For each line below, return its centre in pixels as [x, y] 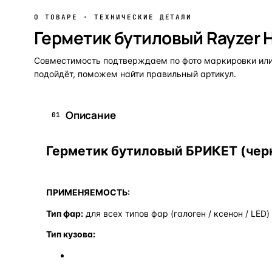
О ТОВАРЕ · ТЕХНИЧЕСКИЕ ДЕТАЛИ [113, 17]
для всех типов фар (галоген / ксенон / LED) [176, 213]
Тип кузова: [71, 234]
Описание [91, 115]
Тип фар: [65, 213]
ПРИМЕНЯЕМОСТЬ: [88, 192]
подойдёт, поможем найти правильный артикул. [135, 73]
